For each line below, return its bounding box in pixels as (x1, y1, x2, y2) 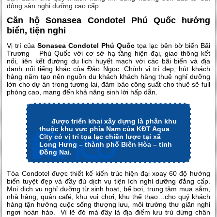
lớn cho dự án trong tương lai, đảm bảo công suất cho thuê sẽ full (7, 80, 210, 89)
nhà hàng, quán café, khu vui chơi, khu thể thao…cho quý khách (7, 193, 210, 201)
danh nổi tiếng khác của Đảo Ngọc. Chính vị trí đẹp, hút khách (7, 65, 210, 73)
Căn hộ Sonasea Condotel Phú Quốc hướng (7, 15, 210, 26)
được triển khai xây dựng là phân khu (49, 117, 177, 125)
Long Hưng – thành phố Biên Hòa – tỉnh (39, 140, 172, 149)
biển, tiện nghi (7, 26, 66, 36)
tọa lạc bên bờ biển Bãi (135, 42, 210, 50)
